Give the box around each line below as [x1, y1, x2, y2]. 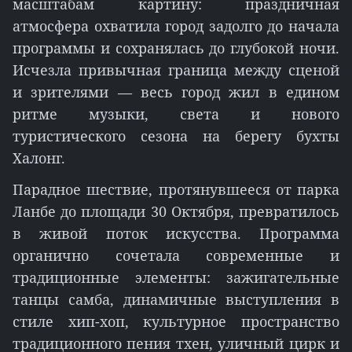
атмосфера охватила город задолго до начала [13, 16, 339, 35]
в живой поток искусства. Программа [13, 224, 339, 243]
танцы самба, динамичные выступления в [13, 290, 339, 309]
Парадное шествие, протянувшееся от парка [13, 180, 339, 199]
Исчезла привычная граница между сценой [13, 60, 339, 79]
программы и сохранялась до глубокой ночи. [13, 38, 339, 57]
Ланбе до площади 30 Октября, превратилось [13, 202, 339, 221]
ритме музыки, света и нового [13, 104, 339, 123]
